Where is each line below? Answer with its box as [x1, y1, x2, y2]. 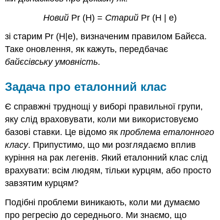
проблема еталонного [120, 127, 215, 137]
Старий [105, 12, 138, 23]
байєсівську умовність [5, 57, 98, 67]
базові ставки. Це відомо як [5, 127, 121, 137]
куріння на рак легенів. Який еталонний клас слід [5, 153, 208, 163]
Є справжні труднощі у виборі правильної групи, [5, 102, 203, 112]
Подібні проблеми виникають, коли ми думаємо [5, 197, 200, 207]
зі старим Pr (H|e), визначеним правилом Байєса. [5, 31, 207, 42]
